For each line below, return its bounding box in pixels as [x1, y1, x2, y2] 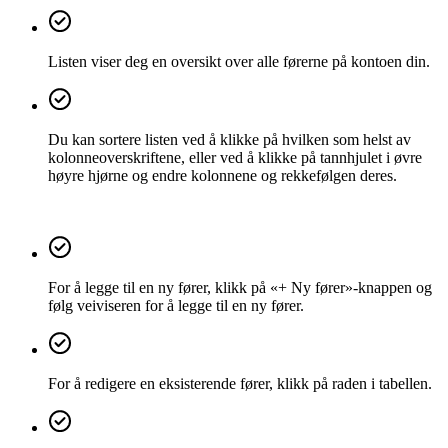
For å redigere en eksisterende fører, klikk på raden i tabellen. [48, 374, 432, 392]
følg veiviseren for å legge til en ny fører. [48, 296, 304, 314]
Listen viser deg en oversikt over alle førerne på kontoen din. [48, 52, 430, 70]
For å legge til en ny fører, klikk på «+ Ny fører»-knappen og [48, 278, 432, 296]
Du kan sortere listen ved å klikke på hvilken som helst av [48, 130, 411, 148]
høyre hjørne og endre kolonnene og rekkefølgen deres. [48, 166, 397, 184]
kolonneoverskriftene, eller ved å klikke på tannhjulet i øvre [48, 148, 422, 166]
